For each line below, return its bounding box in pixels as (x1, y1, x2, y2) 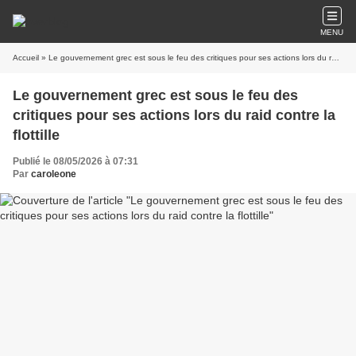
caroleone (31, 168, 76, 180)
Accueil (13, 53, 39, 62)
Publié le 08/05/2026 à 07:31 (13, 156, 138, 167)
